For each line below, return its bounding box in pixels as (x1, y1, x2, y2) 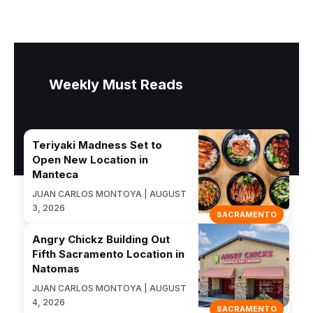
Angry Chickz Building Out (32, 233, 170, 247)
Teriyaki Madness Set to (32, 138, 162, 152)
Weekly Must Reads (49, 76, 183, 94)
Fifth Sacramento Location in (32, 247, 184, 261)
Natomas (32, 262, 80, 276)
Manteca (32, 168, 78, 182)
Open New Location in (32, 153, 148, 167)
